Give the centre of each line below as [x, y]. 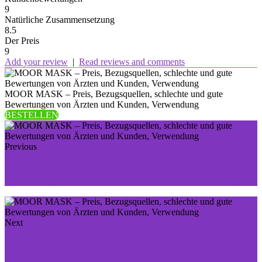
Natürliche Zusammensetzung [60, 20]
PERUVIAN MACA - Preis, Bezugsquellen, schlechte [125, 241]
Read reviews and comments [132, 62]
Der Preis [22, 41]
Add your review [36, 62]
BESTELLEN [32, 115]
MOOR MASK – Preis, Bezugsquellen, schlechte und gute [114, 94]
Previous [21, 146]
